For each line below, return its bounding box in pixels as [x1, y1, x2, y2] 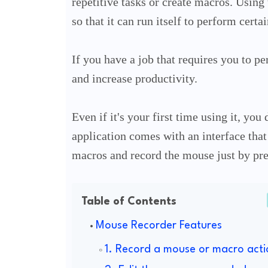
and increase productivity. [71, 72, 197, 86]
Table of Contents [81, 196, 176, 208]
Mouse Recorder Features [95, 220, 222, 232]
